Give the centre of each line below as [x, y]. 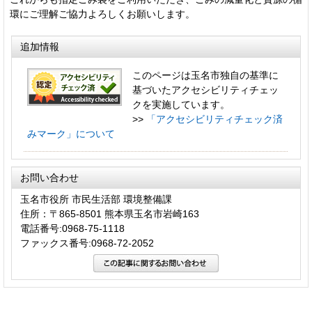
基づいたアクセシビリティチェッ [205, 90]
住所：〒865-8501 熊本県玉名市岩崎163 [110, 214]
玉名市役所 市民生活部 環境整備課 [96, 200]
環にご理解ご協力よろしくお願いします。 [102, 14]
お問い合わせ [49, 178]
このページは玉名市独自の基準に [205, 76]
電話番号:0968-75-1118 [72, 229]
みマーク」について [71, 134]
